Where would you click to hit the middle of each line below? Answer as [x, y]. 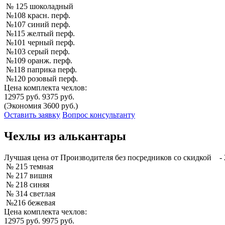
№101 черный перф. [40, 43]
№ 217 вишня [29, 176]
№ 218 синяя [28, 185]
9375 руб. [58, 97]
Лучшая [17, 158]
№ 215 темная [30, 167]
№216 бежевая [31, 203]
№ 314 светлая [31, 194]
